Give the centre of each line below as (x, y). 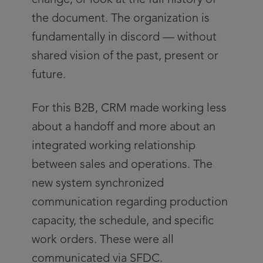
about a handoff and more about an (124, 127)
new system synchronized (98, 184)
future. (49, 75)
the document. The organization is (121, 19)
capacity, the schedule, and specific (123, 221)
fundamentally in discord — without (124, 38)
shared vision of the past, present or (125, 56)
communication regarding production (130, 203)
